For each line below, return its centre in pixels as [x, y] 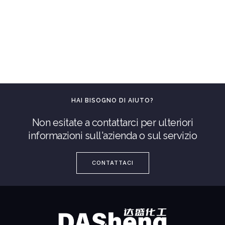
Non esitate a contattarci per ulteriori [113, 122]
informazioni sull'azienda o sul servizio [113, 135]
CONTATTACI [113, 162]
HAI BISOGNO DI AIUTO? [113, 100]
